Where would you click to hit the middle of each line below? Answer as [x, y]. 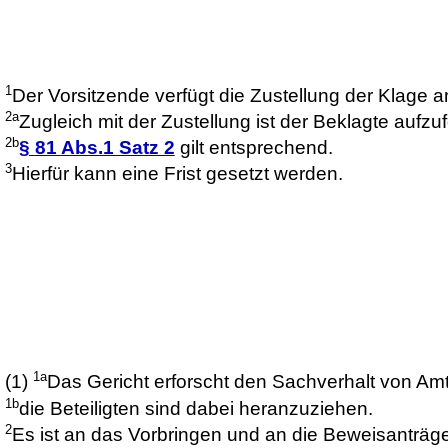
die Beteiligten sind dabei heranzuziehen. [195, 408]
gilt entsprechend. [253, 148]
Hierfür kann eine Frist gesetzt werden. [177, 174]
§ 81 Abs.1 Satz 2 [96, 148]
